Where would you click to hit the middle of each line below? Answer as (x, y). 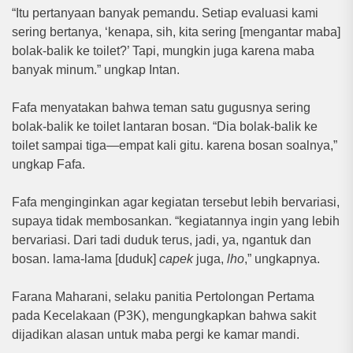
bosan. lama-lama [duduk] (85, 258)
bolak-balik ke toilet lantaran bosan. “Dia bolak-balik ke (165, 126)
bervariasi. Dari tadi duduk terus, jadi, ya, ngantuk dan (162, 240)
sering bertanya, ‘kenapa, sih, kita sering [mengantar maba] (176, 32)
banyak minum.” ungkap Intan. (96, 69)
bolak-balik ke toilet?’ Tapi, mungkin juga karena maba (163, 50)
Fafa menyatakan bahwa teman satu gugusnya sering (161, 107)
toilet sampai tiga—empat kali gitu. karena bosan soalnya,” (175, 145)
